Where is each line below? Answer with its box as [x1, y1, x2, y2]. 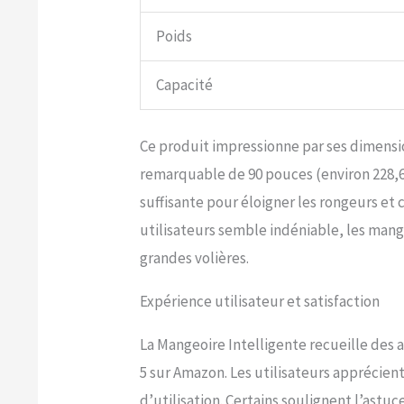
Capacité [156, 74, 214, 95]
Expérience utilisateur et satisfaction [140, 291, 381, 312]
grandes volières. [140, 248, 250, 269]
